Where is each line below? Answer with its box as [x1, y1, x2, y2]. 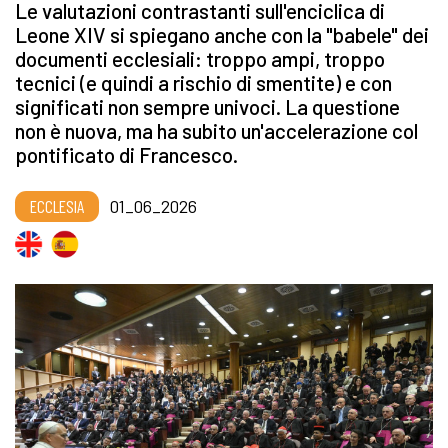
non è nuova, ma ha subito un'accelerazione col [15, 118, 418, 144]
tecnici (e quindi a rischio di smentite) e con [15, 70, 392, 96]
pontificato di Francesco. [15, 142, 238, 168]
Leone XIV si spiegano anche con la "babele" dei [15, 22, 429, 48]
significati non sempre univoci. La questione [15, 94, 400, 120]
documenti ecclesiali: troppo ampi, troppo [15, 46, 385, 72]
